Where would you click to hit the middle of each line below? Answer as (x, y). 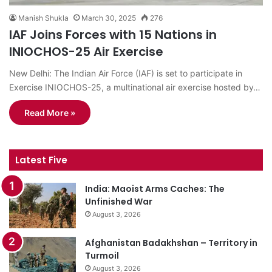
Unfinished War (119, 201)
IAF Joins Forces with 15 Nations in (113, 34)
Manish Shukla (43, 18)
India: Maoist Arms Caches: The (155, 189)
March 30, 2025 (109, 18)
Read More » (50, 112)
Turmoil (102, 255)
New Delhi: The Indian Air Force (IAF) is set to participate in (126, 73)
